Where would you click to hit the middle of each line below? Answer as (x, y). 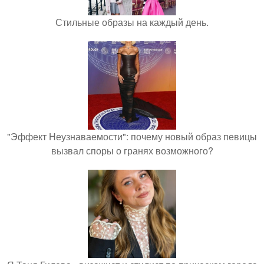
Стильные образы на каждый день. (132, 22)
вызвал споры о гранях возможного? (132, 150)
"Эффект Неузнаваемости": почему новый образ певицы (132, 136)
